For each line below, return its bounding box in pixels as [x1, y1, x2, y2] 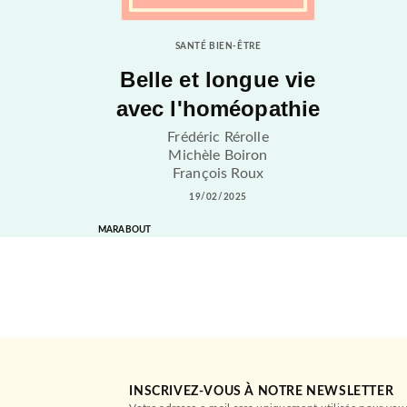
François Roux [173, 165, 263, 181]
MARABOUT [98, 224, 152, 234]
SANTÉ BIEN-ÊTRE [174, 42, 262, 52]
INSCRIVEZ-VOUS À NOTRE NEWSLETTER [129, 384, 394, 398]
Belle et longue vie [120, 67, 316, 93]
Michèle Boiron [168, 147, 268, 163]
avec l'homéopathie [115, 96, 321, 122]
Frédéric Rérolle [167, 129, 269, 144]
